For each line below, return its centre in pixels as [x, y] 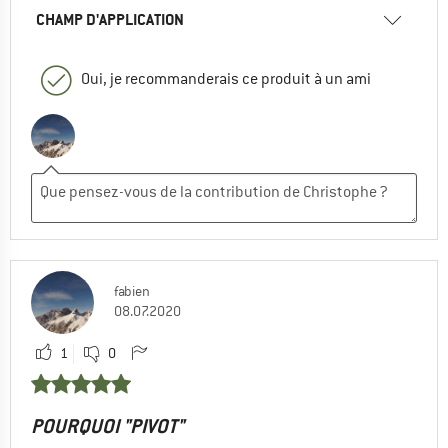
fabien [132, 290]
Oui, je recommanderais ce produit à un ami [226, 78]
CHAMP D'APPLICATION [110, 19]
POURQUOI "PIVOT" [107, 426]
